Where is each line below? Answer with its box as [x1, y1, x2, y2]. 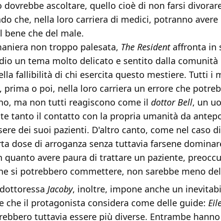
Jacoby [47, 183, 73, 195]
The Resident [121, 41, 170, 53]
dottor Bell [151, 96, 192, 109]
